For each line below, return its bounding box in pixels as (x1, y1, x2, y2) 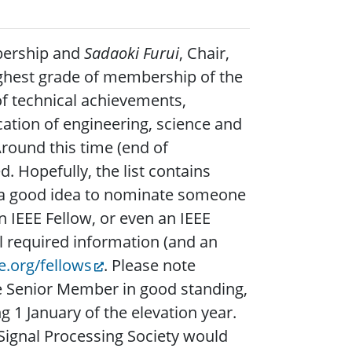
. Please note (104, 255, 196, 277)
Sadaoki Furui (84, 42, 179, 64)
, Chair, (179, 42, 229, 64)
